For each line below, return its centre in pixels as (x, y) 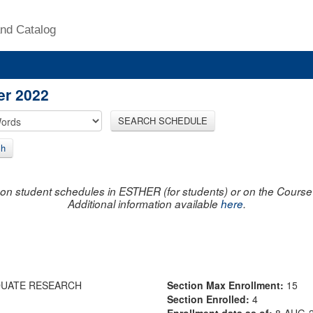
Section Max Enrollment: (227, 285)
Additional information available (144, 203)
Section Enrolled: (210, 299)
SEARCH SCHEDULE (163, 120)
